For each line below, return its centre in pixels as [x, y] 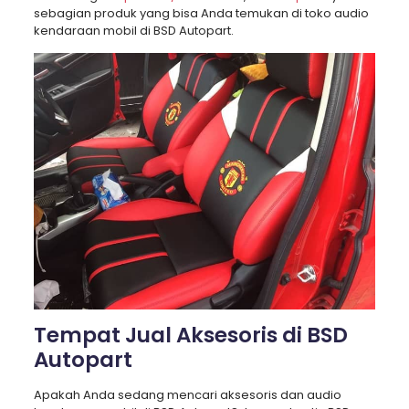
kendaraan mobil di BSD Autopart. [133, 31]
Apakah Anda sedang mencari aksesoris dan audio [187, 394]
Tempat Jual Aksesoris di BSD [190, 335]
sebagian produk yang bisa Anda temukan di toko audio [201, 13]
